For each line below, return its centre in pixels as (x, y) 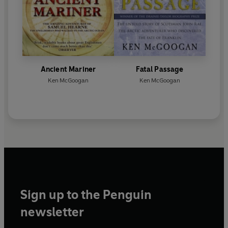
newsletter (52, 212)
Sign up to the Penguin (86, 195)
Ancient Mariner (68, 70)
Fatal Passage (160, 70)
